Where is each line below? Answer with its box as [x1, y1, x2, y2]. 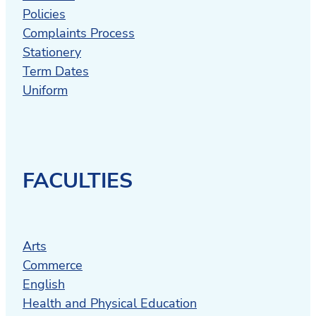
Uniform [23, 81, 68, 99]
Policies [23, 5, 66, 23]
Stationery [23, 43, 81, 61]
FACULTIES [23, 165, 133, 195]
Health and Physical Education [23, 294, 197, 312]
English [23, 275, 65, 293]
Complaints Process [23, 24, 135, 42]
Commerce [23, 256, 83, 274]
